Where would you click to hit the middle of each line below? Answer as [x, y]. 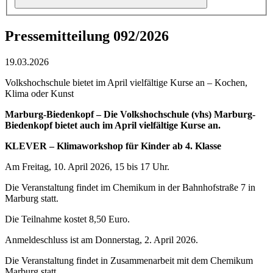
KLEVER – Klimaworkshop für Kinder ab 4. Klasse [113, 146]
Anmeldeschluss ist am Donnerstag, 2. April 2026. [101, 240]
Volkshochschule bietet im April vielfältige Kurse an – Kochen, [126, 83]
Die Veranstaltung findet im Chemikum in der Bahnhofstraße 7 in [130, 188]
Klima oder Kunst [39, 94]
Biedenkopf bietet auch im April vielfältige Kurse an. [113, 126]
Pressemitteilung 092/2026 [87, 36]
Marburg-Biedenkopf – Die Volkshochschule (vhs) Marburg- [130, 115]
